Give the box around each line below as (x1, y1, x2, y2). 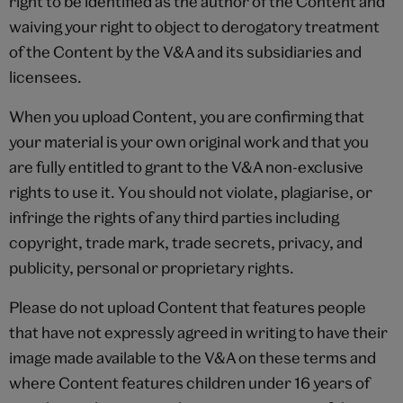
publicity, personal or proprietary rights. (9, 257, 294, 277)
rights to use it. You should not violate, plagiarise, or (9, 182, 372, 201)
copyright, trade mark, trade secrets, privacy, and (9, 232, 363, 252)
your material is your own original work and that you (9, 131, 369, 151)
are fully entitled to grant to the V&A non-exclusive (9, 157, 363, 176)
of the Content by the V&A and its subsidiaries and (9, 41, 362, 61)
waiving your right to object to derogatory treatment (9, 16, 380, 36)
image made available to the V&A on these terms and (9, 347, 376, 367)
